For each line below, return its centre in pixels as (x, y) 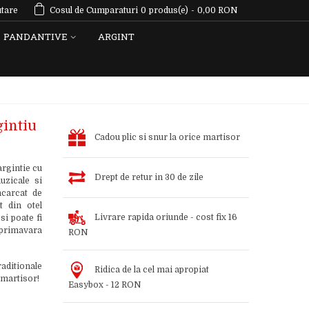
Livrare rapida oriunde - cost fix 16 (166, 217)
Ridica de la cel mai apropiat (151, 269)
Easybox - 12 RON (104, 285)
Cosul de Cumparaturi (94, 10)
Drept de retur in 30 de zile (149, 177)
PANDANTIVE (36, 37)
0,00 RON (218, 10)
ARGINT (116, 37)
